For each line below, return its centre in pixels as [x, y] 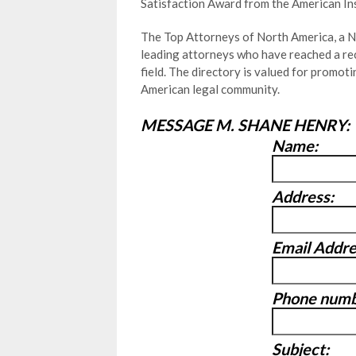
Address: [303, 196]
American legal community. [210, 89]
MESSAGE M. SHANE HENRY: [245, 125]
